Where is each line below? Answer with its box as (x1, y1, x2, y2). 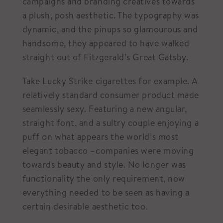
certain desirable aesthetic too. (22, 200, 148, 213)
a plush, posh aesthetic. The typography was (22, 8, 200, 21)
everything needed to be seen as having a (22, 186, 190, 199)
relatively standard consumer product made (22, 88, 199, 101)
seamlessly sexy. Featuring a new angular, (22, 102, 187, 115)
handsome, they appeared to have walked (22, 36, 190, 49)
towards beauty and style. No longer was (22, 158, 186, 171)
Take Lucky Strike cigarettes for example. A (22, 74, 199, 87)
